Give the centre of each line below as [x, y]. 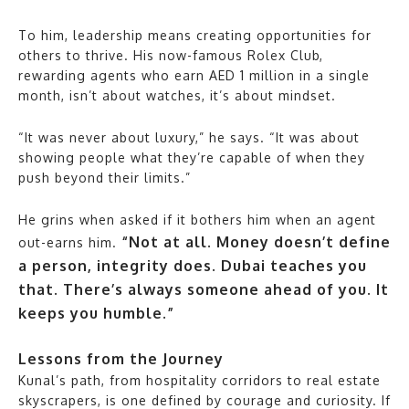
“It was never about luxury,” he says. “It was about [189, 137]
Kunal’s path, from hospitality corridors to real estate [199, 380]
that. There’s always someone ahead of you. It [204, 289]
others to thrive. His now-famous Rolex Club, [171, 55]
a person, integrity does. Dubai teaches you [193, 265]
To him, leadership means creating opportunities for [195, 35]
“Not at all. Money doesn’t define [256, 241]
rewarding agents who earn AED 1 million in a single [194, 75]
